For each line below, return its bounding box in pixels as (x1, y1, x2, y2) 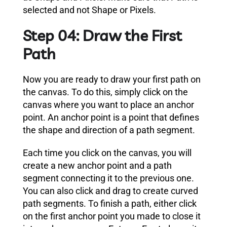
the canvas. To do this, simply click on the (23, 86, 188, 97)
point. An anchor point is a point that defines (23, 111, 199, 123)
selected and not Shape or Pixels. (23, 4, 156, 15)
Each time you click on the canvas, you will (23, 147, 192, 158)
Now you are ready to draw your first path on (23, 73, 201, 85)
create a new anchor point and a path (23, 160, 172, 171)
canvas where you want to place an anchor (23, 99, 194, 110)
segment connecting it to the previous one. (23, 172, 194, 183)
